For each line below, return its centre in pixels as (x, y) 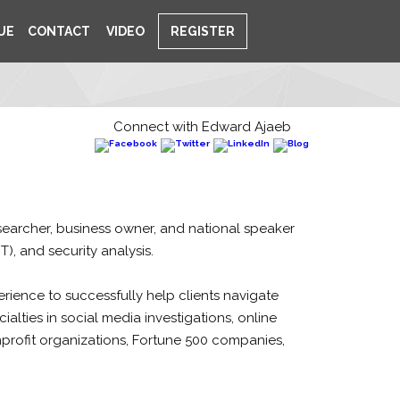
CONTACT (59, 31)
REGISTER (203, 31)
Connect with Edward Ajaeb (202, 127)
